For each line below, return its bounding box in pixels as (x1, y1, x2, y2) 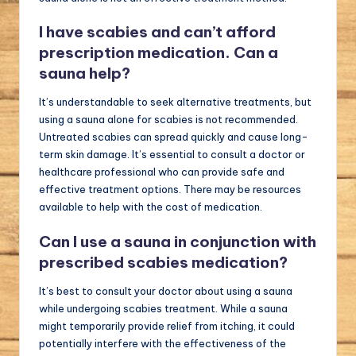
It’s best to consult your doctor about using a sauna (39, 284, 292, 297)
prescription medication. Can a (39, 43, 278, 63)
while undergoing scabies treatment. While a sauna (39, 301, 288, 315)
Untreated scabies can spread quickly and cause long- (39, 130, 308, 144)
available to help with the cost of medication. (39, 200, 262, 214)
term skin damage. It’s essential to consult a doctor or (39, 148, 305, 161)
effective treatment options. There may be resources (39, 183, 301, 196)
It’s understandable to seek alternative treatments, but (39, 95, 311, 109)
